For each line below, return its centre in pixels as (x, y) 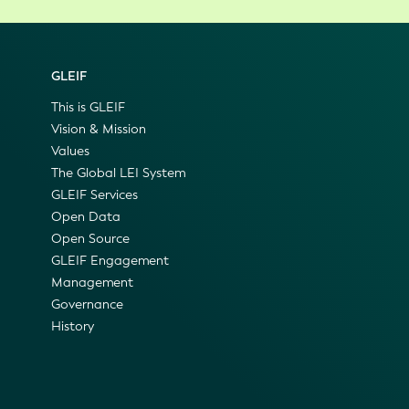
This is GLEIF (88, 108)
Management (92, 283)
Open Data (86, 217)
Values (70, 152)
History (73, 327)
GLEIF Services (94, 195)
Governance (87, 305)
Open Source (90, 239)
